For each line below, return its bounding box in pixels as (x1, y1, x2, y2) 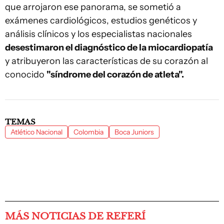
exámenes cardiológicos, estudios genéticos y (5, 14, 197, 26)
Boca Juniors (114, 127, 154, 136)
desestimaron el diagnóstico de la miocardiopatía (5, 41, 213, 53)
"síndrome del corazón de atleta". (46, 68, 184, 80)
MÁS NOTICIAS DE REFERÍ (5, 210, 145, 222)
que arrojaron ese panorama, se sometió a (5, 1, 181, 12)
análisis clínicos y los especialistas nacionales (5, 28, 192, 39)
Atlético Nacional (10, 127, 62, 136)
